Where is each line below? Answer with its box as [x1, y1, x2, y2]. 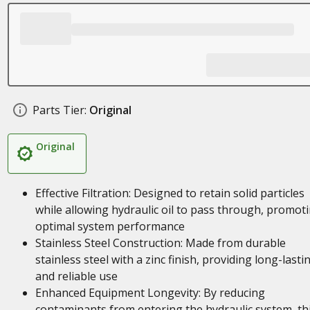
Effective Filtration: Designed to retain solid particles [35, 185, 304, 201]
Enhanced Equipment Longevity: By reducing [35, 285, 265, 300]
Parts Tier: [32, 102, 86, 118]
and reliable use [35, 268, 118, 284]
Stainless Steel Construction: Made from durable [35, 235, 286, 250]
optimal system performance [35, 219, 185, 234]
